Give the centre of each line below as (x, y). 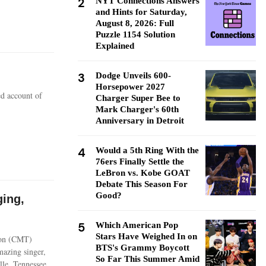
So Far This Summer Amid (148, 259)
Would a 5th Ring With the (147, 150)
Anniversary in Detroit (140, 121)
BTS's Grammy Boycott (142, 248)
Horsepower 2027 (130, 87)
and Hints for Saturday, (141, 12)
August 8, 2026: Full (135, 23)
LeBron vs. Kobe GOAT (143, 173)
